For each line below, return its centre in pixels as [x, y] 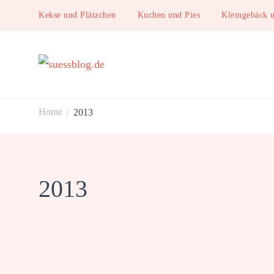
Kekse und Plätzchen [77, 15]
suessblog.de [93, 86]
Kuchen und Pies [168, 15]
